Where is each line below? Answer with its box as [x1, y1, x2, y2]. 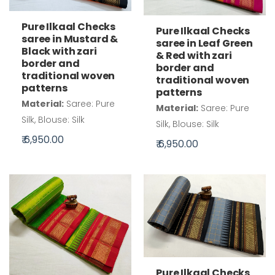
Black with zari [21, 44, 97, 59]
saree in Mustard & [21, 32, 118, 47]
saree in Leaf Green [156, 36, 253, 50]
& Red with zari [156, 48, 232, 63]
